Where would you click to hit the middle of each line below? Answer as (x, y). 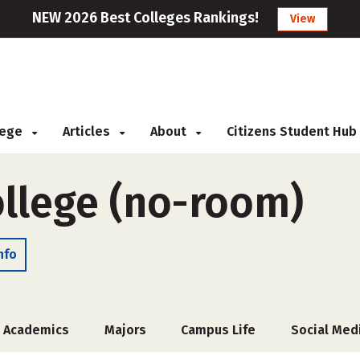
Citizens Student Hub (292, 131)
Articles (88, 131)
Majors (125, 330)
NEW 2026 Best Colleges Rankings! (145, 18)
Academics (37, 330)
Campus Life (219, 330)
